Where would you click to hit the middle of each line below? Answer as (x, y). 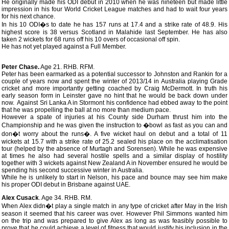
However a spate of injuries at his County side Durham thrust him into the (114, 117)
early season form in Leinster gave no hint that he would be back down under (114, 96)
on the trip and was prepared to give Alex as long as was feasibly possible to (114, 221)
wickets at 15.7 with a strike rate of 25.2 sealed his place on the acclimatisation (114, 142)
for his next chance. (28, 16)
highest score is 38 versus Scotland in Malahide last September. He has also (114, 32)
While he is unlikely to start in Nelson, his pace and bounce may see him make (114, 177)
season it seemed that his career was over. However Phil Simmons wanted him (114, 214)
